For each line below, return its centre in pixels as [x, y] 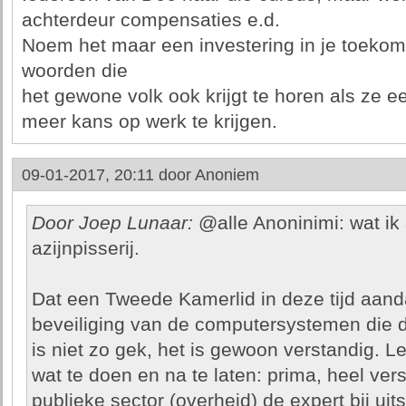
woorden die [74, 71]
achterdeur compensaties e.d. [150, 20]
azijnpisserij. [85, 248]
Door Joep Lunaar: [112, 223]
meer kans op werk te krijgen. [149, 121]
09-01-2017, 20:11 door [108, 175]
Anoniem [227, 175]
